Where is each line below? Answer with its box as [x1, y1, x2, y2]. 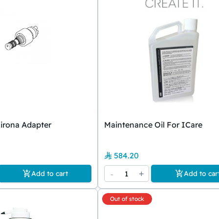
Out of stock [110, 195, 144, 202]
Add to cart [31, 169, 68, 178]
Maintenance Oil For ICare [104, 120, 202, 130]
